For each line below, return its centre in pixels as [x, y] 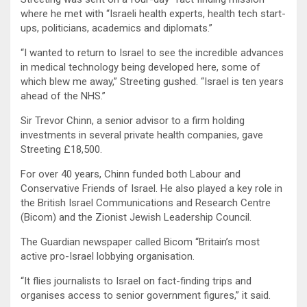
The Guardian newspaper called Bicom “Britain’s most [140, 242]
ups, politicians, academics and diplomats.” [116, 28]
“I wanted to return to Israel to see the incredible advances [152, 52]
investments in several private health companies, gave [142, 135]
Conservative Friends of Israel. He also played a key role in [151, 188]
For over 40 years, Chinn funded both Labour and [131, 174]
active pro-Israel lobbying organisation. [109, 256]
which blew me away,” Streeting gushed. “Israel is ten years [152, 81]
